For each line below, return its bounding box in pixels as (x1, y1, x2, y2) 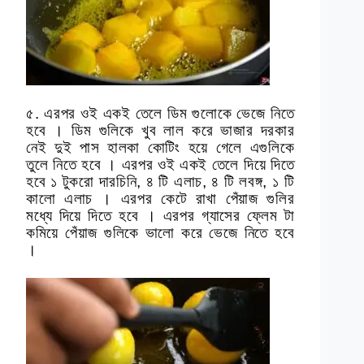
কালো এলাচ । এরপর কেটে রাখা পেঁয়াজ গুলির (26, 190, 295, 208)
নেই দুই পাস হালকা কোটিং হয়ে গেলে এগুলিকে (26, 139, 295, 157)
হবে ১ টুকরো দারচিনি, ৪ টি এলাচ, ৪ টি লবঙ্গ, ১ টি (26, 173, 295, 191)
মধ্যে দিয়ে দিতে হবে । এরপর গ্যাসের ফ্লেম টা (26, 207, 295, 225)
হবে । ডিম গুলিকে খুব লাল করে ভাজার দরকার (26, 122, 295, 140)
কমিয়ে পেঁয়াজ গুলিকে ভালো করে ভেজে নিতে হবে (26, 224, 295, 242)
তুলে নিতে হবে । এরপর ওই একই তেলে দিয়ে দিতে (26, 156, 295, 174)
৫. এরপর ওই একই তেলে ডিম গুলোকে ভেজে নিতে (26, 105, 295, 123)
